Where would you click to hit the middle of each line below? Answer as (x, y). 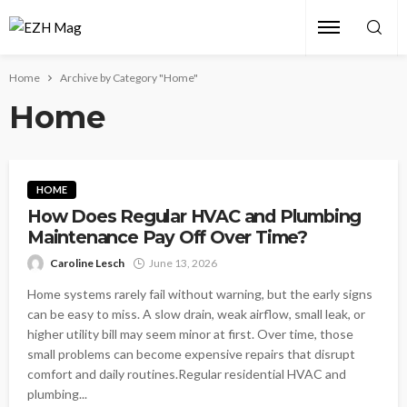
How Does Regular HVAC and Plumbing (194, 217)
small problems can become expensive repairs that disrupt (191, 354)
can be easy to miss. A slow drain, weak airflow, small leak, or (196, 314)
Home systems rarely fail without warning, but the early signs (200, 294)
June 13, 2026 (183, 263)
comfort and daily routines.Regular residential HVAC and (187, 374)
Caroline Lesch (87, 263)
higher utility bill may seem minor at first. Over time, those (190, 334)
